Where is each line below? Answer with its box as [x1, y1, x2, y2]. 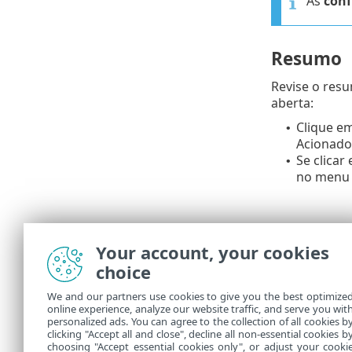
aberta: [270, 94, 313, 112]
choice [96, 260, 151, 284]
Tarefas [292, 326, 339, 344]
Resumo [270, 46, 342, 71]
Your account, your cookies [96, 240, 329, 264]
